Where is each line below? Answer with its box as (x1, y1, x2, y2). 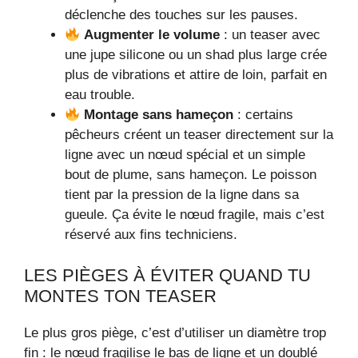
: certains (233, 107, 294, 123)
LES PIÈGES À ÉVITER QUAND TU (24, 265, 311, 285)
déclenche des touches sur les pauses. (65, 7, 298, 23)
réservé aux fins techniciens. (65, 227, 237, 243)
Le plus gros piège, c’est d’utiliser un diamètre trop (24, 324, 326, 340)
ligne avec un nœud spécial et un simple (65, 147, 305, 163)
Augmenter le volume (84, 27, 221, 43)
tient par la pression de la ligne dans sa (65, 187, 299, 203)
